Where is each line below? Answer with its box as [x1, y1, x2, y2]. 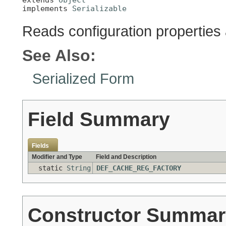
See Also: [22, 46, 96, 65]
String [67, 164, 91, 173]
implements [22, 4, 72, 13]
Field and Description [96, 153, 156, 161]
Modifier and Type [32, 153, 82, 161]
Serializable [72, 4, 127, 13]
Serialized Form [32, 70, 134, 87]
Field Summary [28, 108, 170, 131]
